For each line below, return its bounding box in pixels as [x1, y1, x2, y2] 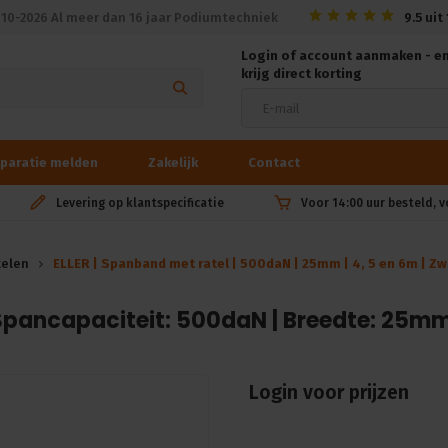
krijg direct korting [240, 66, 362, 81]
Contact [248, 154, 300, 170]
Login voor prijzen [249, 381, 409, 404]
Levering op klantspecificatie [56, 195, 224, 210]
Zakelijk [148, 154, 198, 170]
